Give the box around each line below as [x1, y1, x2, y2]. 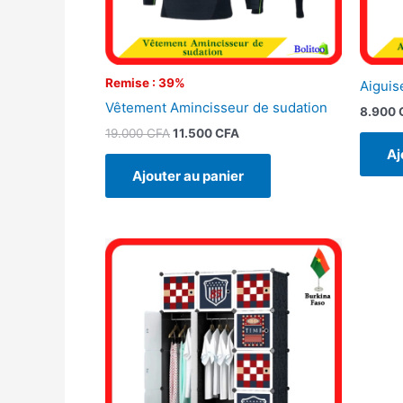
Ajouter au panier [132, 166, 244, 184]
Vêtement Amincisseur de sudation [105, 99, 327, 116]
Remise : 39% [105, 76, 185, 91]
